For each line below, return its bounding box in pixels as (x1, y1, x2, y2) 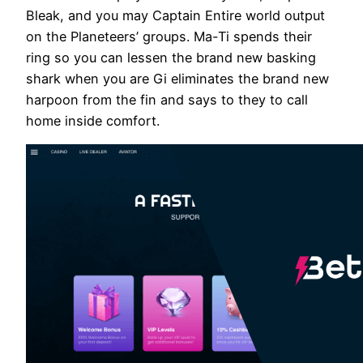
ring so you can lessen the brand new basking (26, 49, 316, 66)
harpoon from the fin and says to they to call (26, 91, 308, 108)
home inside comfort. (26, 112, 160, 129)
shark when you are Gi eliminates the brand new (26, 70, 329, 87)
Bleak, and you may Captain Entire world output (26, 6, 325, 23)
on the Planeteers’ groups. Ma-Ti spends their (26, 28, 312, 45)
